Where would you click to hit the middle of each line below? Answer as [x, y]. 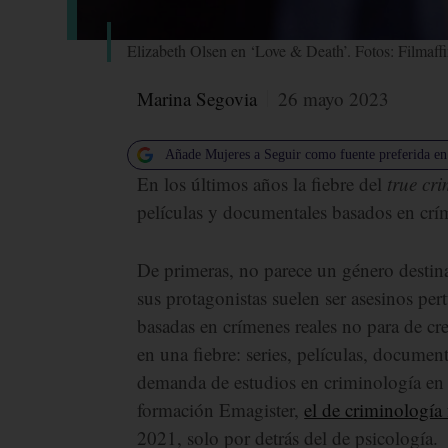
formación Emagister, [221, 409]
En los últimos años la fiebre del [262, 183]
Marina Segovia [197, 98]
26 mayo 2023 [334, 98]
